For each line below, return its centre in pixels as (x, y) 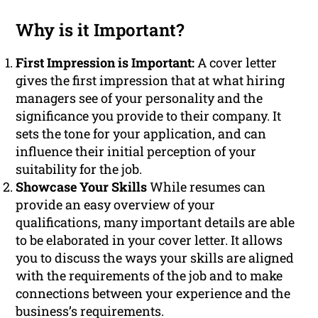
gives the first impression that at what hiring (150, 81)
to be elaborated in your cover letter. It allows (149, 240)
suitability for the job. (79, 169)
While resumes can (207, 187)
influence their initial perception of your (136, 152)
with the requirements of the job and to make (149, 276)
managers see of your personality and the (139, 98)
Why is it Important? (100, 30)
